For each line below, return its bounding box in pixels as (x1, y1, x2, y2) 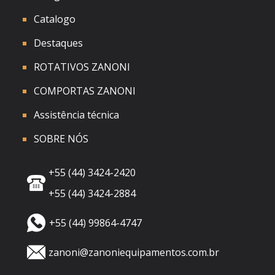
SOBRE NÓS (34, 131, 88, 145)
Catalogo (34, 12, 76, 26)
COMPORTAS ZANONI (34, 83, 136, 98)
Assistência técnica (34, 107, 119, 122)
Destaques (34, 36, 83, 50)
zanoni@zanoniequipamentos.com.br (48, 245, 220, 259)
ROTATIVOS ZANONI (34, 60, 130, 74)
